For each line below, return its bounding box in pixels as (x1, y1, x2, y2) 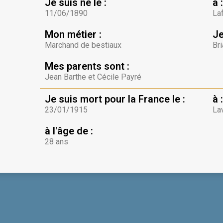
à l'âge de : (44, 124, 93, 137)
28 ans (44, 136, 68, 146)
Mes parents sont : (44, 60, 129, 72)
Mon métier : (44, 28, 102, 40)
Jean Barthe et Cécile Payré (44, 72, 141, 82)
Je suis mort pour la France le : (44, 93, 185, 105)
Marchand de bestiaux (44, 40, 121, 50)
